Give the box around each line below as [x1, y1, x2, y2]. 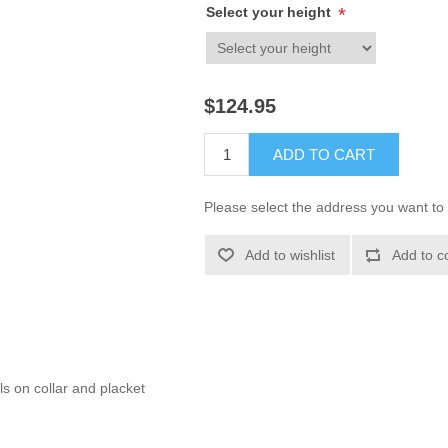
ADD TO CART [273, 146, 376, 164]
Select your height [206, 4, 336, 20]
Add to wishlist [245, 247, 336, 264]
